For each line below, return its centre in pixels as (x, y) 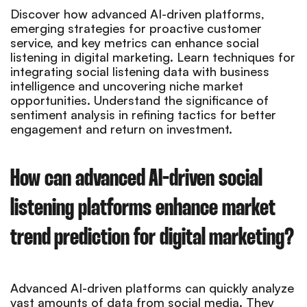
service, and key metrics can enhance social (135, 42)
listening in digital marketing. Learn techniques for (153, 57)
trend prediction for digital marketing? (152, 238)
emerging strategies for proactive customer (136, 28)
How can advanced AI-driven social (136, 179)
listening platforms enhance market (143, 208)
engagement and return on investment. (121, 128)
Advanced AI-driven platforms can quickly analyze (152, 287)
